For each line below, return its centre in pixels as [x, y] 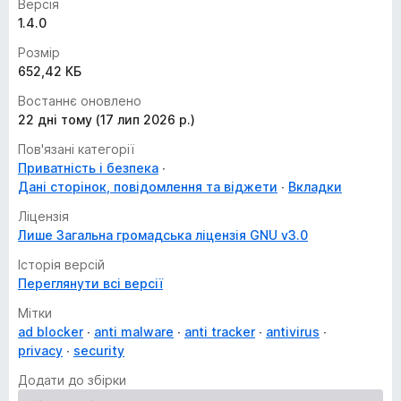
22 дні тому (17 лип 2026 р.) [107, 119]
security [99, 350]
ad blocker [51, 332]
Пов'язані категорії [76, 149]
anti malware [134, 332]
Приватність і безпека [88, 168]
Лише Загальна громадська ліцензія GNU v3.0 [163, 235]
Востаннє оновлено [80, 101]
